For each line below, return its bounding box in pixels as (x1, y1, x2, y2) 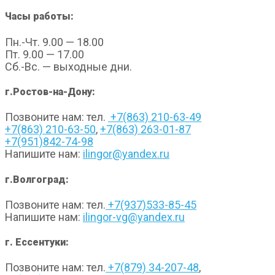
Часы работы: (5, 10, 74, 23)
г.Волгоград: (5, 173, 69, 185)
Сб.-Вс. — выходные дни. (5, 60, 132, 73)
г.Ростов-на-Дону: (5, 85, 95, 98)
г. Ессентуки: (5, 236, 69, 249)
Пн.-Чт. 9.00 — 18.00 (5, 35, 104, 48)
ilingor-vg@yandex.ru (83, 210, 185, 223)
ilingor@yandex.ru (83, 147, 169, 161)
